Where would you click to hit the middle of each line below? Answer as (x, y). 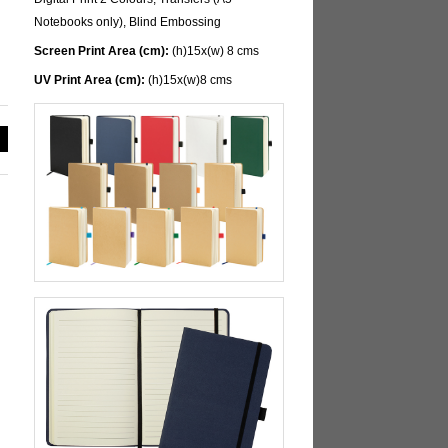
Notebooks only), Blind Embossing (128, 22)
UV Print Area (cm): (90, 79)
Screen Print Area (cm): (102, 51)
